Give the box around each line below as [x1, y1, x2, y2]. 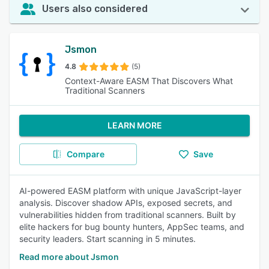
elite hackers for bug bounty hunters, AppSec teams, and [19, 222, 244, 232]
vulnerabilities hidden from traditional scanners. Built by [19, 210, 236, 220]
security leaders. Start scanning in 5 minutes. [19, 234, 196, 244]
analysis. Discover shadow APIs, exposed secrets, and [19, 198, 232, 208]
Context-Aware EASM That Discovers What [65, 76, 233, 86]
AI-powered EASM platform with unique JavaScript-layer [19, 186, 241, 196]
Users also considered [42, 3, 148, 14]
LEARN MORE [107, 120, 162, 130]
